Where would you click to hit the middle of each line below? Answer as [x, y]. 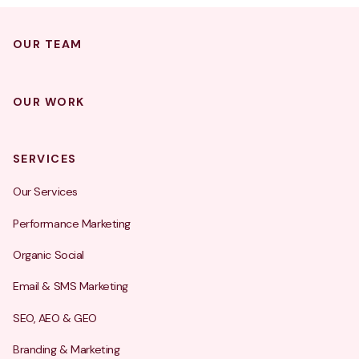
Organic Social [49, 255]
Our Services [45, 192]
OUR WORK [49, 101]
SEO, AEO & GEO [55, 318]
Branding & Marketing [67, 350]
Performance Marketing [72, 223]
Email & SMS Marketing [71, 286]
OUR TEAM [48, 44]
